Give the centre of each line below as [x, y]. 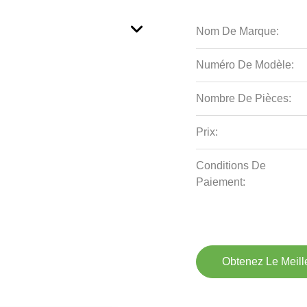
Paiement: [221, 182]
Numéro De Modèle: [245, 65]
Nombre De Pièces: [244, 98]
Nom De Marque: [238, 31]
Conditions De [231, 165]
